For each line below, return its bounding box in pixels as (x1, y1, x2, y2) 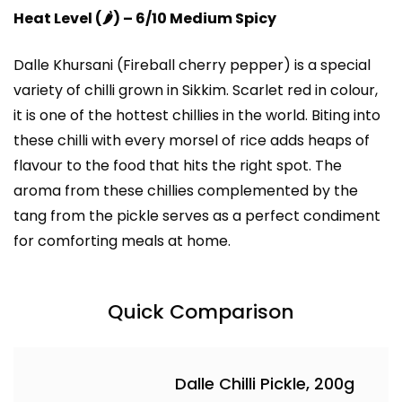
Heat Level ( (13, 8, 102, 30)
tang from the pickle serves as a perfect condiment (13, 205, 380, 227)
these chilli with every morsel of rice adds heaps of (13, 130, 370, 152)
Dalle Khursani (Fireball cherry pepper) (13, 55, 291, 76)
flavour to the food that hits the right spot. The (13, 155, 342, 177)
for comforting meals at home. (13, 231, 231, 252)
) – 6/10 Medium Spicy (113, 8, 279, 30)
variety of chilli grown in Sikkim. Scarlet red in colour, (13, 80, 378, 101)
